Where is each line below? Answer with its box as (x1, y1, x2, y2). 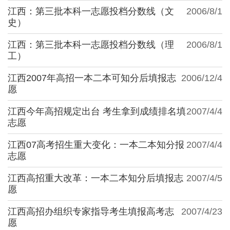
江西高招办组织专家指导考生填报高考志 (8, 206, 174, 217)
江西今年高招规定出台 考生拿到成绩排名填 (8, 106, 186, 117)
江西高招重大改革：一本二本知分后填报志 (8, 172, 183, 183)
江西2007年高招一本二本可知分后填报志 (8, 72, 176, 83)
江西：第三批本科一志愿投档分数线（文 (8, 6, 174, 16)
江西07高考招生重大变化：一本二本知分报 (8, 139, 184, 150)
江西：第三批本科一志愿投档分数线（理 (8, 39, 174, 50)
